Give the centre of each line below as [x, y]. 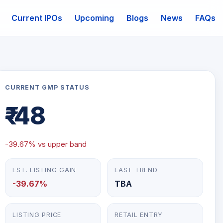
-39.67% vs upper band [46, 144]
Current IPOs [37, 18]
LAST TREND [136, 170]
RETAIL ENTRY [139, 215]
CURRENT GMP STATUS [48, 87]
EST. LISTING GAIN [45, 170]
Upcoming [94, 18]
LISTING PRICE [37, 215]
